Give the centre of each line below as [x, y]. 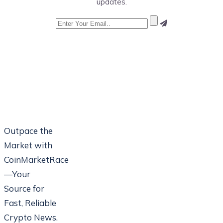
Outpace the [28, 130]
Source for [24, 188]
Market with [28, 145]
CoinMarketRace [36, 159]
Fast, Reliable [30, 203]
